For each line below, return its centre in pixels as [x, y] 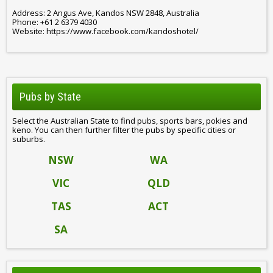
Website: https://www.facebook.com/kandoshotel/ [105, 31]
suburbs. [29, 139]
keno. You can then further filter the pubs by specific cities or [124, 130]
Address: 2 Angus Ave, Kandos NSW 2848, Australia [106, 13]
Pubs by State [50, 96]
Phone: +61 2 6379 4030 [55, 22]
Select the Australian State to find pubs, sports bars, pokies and [130, 121]
